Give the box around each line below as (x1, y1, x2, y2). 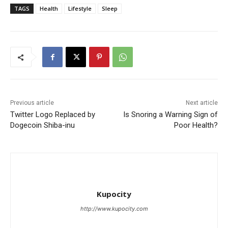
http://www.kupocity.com (80, 205, 148, 213)
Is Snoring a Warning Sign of (123, 110, 218, 120)
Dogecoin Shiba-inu (10, 121, 75, 130)
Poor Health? (174, 121, 218, 130)
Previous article (10, 99, 54, 107)
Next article (185, 99, 218, 107)
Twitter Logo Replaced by (10, 110, 95, 120)
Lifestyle (68, 5, 92, 13)
